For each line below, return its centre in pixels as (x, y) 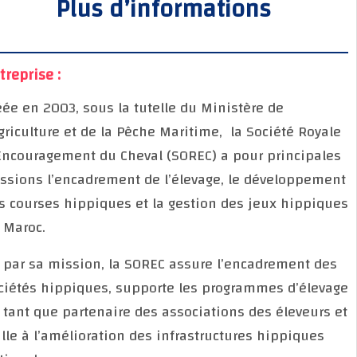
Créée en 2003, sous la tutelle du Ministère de (163, 108)
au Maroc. (44, 227)
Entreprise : (52, 75)
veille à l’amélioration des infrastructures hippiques (184, 335)
